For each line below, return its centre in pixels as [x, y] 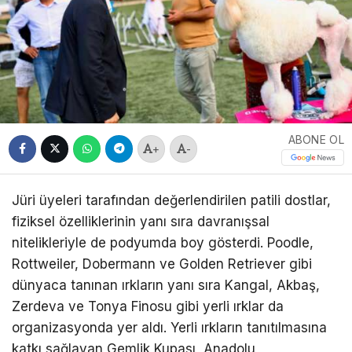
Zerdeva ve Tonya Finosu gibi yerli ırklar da [148, 307]
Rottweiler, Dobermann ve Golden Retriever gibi [162, 264]
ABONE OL [316, 140]
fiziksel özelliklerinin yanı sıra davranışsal [141, 222]
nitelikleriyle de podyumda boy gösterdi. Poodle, [163, 243]
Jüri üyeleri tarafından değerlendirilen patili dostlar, [171, 201]
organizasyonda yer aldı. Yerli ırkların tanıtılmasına [169, 328]
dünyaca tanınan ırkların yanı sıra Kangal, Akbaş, [166, 286]
